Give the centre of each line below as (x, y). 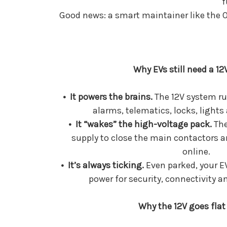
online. (197, 151)
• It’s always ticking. (103, 165)
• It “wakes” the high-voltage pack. (140, 124)
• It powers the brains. (108, 97)
